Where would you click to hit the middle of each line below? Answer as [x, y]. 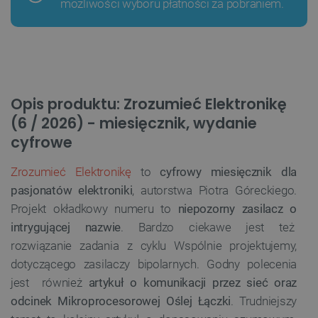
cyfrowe [42, 143]
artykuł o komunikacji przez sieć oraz [192, 283]
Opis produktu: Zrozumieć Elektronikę [149, 104]
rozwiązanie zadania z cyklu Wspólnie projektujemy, [154, 246]
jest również [50, 283]
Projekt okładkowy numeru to [94, 209]
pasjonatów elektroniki [72, 191]
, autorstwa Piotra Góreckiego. [215, 191]
